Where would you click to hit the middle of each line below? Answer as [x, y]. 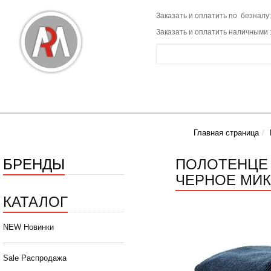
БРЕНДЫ [34, 163]
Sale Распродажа [35, 258]
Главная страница [226, 133]
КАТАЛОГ [35, 201]
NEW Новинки [28, 227]
